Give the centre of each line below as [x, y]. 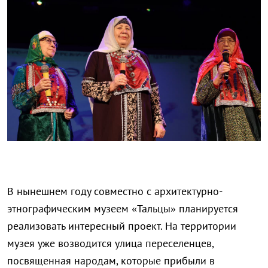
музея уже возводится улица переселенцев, [110, 243]
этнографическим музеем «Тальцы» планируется [123, 209]
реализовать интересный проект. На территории [122, 226]
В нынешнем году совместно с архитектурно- [115, 191]
